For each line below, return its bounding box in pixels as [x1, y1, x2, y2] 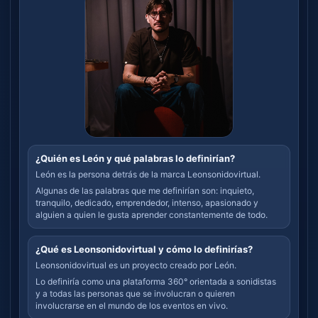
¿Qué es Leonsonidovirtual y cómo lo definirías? [35, 243, 253, 255]
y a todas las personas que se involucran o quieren [35, 287, 235, 299]
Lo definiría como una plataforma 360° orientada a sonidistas [35, 275, 276, 287]
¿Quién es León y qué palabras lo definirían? [35, 152, 235, 164]
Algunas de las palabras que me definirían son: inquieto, [35, 185, 254, 196]
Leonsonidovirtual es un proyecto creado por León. [35, 259, 236, 270]
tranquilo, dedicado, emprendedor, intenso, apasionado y [35, 197, 258, 208]
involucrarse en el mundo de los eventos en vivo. [35, 300, 228, 311]
